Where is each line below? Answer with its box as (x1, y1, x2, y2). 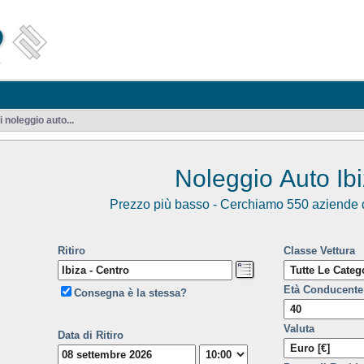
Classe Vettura (284, 245, 355, 257)
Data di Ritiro (58, 329, 123, 341)
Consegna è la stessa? (74, 287, 187, 299)
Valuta (284, 323, 314, 335)
